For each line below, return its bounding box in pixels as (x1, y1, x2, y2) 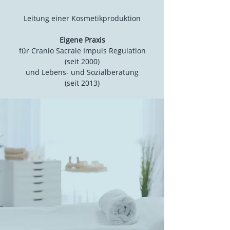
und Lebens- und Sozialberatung (26, 67, 139, 77)
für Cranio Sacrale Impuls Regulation (18, 46, 146, 55)
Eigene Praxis (59, 35, 105, 45)
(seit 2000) (65, 56, 100, 66)
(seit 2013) (65, 78, 100, 88)
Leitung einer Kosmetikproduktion (24, 13, 141, 23)
